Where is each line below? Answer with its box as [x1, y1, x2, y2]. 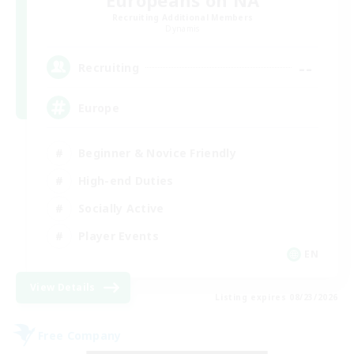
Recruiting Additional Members [111, 12, 254, 24]
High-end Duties [78, 172, 174, 188]
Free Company [38, 327, 122, 343]
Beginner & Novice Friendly [78, 145, 236, 160]
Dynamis [165, 23, 200, 35]
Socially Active [78, 200, 164, 216]
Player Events [78, 228, 159, 243]
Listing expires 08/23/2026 [215, 292, 338, 303]
